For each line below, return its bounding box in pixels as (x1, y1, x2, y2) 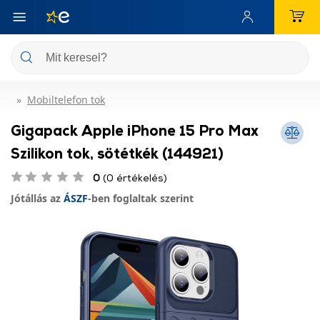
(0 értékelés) (100, 171, 167, 184)
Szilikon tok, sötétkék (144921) (11, 144, 224, 161)
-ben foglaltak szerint (88, 191, 194, 205)
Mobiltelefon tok (27, 93, 105, 106)
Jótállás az (11, 191, 64, 205)
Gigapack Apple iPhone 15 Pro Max (11, 121, 259, 139)
